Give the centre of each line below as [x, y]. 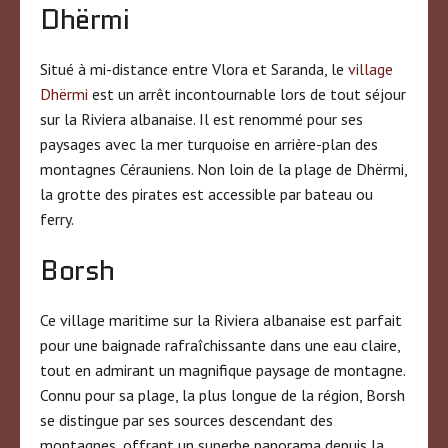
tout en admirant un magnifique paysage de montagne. [222, 369]
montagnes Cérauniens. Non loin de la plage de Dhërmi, [223, 168]
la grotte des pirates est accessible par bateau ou [206, 193]
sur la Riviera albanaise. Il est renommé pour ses [201, 118]
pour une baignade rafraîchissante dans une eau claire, [220, 344]
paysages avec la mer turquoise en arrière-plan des [209, 143]
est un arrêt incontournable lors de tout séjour [247, 93]
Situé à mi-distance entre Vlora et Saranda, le [194, 68]
